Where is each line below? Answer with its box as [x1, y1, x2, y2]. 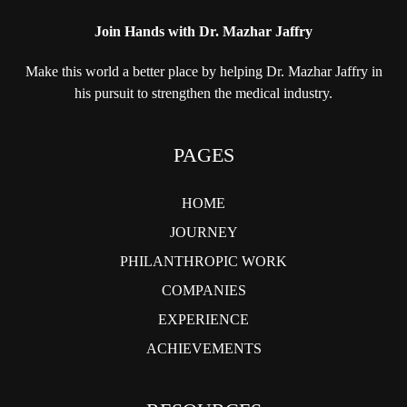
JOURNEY [169, 224, 238, 241]
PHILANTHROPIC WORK [120, 253, 287, 270]
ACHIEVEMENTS [145, 341, 262, 357]
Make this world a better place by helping [25, 64, 263, 80]
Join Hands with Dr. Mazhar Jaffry [94, 24, 313, 40]
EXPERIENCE [158, 312, 249, 328]
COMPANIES [161, 283, 246, 299]
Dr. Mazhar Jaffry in [262, 64, 382, 80]
